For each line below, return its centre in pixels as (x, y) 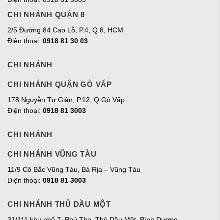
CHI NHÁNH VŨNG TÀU (52, 154)
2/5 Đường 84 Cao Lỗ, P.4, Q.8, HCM (65, 30)
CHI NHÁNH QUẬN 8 (46, 14)
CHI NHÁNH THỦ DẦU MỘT (59, 204)
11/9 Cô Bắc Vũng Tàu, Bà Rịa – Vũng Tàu (74, 170)
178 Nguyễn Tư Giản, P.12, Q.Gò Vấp (66, 100)
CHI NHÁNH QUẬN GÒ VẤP (60, 84)
